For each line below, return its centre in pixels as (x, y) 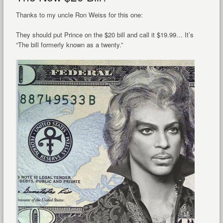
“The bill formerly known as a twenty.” (69, 45)
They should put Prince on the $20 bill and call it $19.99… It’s (105, 35)
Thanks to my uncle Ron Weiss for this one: (79, 15)
